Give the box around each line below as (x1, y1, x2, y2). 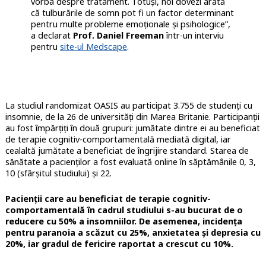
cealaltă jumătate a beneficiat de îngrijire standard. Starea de (5, 145, 249, 157)
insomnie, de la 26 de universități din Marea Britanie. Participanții (5, 111, 259, 123)
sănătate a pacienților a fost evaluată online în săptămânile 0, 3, (5, 156, 256, 168)
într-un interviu (163, 30, 224, 42)
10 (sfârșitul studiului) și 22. (5, 167, 112, 179)
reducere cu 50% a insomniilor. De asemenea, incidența (5, 216, 242, 227)
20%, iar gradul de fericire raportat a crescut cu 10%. (5, 238, 233, 250)
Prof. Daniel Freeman (72, 30, 164, 42)
